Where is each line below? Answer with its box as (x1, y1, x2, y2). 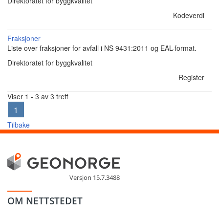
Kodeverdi (173, 10, 204, 20)
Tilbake (7, 120, 30, 130)
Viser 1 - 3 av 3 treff (7, 91, 68, 101)
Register (178, 72, 204, 82)
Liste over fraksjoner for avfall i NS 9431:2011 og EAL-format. (7, 43, 197, 53)
